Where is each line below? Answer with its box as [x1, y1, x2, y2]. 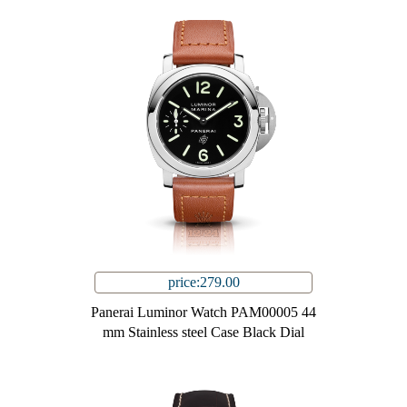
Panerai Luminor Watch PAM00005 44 [91, 304, 316, 321]
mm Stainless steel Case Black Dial [103, 324, 304, 341]
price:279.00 [167, 274, 240, 291]
